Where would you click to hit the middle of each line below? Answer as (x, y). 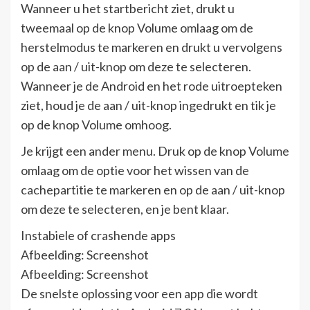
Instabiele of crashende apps (98, 235)
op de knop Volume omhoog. (96, 124)
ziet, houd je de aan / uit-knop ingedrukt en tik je (148, 105)
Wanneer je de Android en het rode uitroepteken (152, 85)
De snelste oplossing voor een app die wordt (139, 293)
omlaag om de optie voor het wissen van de (135, 170)
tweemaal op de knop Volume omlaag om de (137, 27)
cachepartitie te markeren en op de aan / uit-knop (153, 189)
